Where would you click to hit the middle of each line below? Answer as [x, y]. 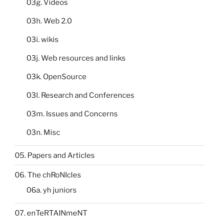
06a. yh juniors [52, 190]
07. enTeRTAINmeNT [51, 213]
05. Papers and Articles [55, 155]
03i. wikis [43, 40]
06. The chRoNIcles [48, 175]
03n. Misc [43, 133]
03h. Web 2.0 [49, 21]
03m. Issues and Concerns [72, 114]
